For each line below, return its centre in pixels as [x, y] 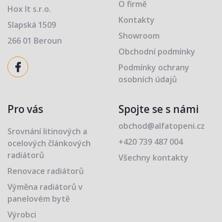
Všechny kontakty [153, 158]
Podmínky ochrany [154, 67]
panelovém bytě [39, 199]
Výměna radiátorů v [45, 187]
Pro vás [25, 109]
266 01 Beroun [35, 41]
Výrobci [22, 215]
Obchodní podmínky [157, 52]
